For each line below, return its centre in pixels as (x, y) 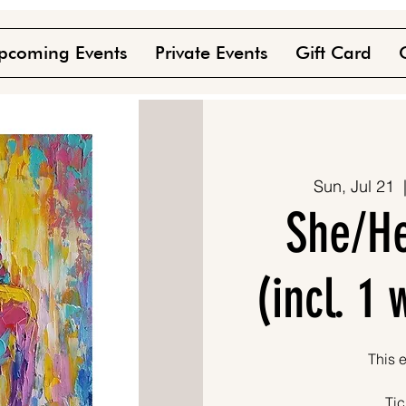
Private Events (212, 53)
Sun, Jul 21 (354, 187)
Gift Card (333, 53)
